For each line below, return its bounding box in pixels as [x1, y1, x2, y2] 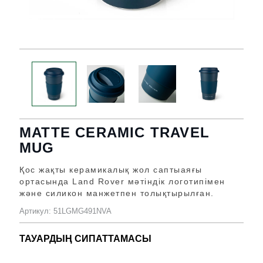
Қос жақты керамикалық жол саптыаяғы [19, 165, 203, 174]
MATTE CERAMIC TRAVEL [19, 124, 210, 140]
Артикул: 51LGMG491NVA [19, 206, 112, 215]
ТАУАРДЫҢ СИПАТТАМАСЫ [19, 233, 151, 244]
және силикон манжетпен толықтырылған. [19, 188, 214, 198]
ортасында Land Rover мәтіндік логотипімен [19, 177, 225, 186]
